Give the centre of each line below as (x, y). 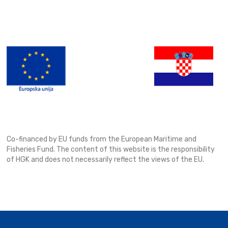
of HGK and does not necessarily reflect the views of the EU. (106, 160)
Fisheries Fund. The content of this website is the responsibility (111, 150)
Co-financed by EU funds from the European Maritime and (102, 139)
